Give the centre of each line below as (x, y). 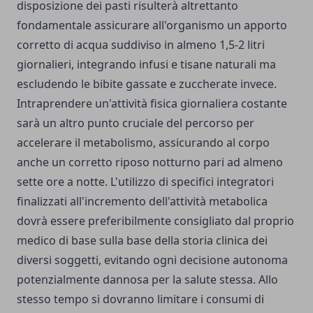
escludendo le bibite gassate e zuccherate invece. (147, 84)
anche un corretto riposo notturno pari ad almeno (150, 162)
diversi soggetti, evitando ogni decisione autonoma (152, 260)
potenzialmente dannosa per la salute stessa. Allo (147, 280)
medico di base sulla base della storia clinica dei (142, 241)
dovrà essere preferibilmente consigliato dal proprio (155, 221)
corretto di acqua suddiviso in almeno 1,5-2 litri (141, 45)
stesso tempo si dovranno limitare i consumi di (140, 299)
